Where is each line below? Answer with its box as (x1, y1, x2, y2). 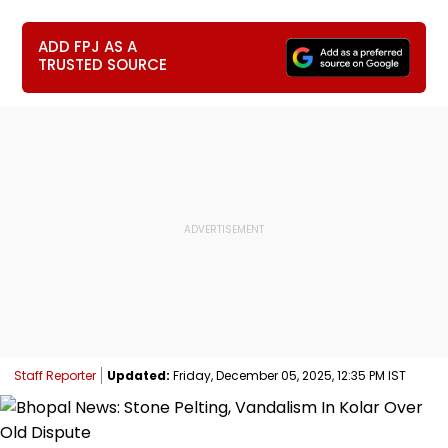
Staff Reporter (14, 366, 96, 384)
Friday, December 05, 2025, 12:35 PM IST (170, 366, 406, 384)
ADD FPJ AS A (38, 36, 138, 57)
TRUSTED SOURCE (38, 54, 168, 75)
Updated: (107, 366, 170, 384)
